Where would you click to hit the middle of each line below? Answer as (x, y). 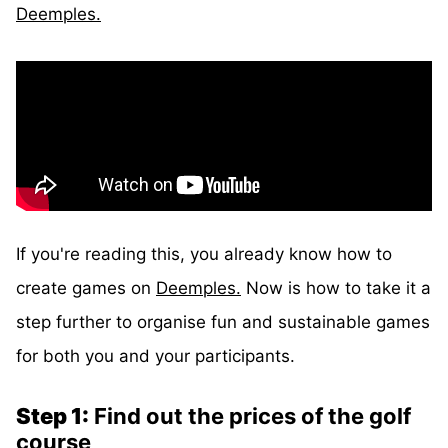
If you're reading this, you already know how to (204, 254)
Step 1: (52, 416)
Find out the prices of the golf (250, 416)
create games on (86, 288)
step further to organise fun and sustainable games (223, 322)
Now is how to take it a (336, 288)
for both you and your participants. (155, 356)
